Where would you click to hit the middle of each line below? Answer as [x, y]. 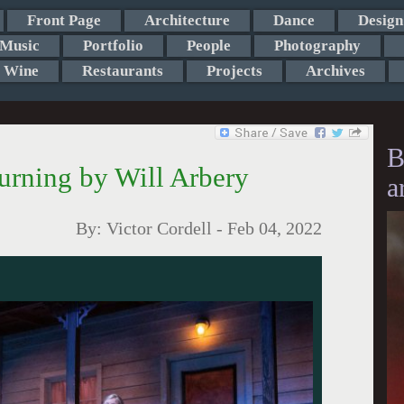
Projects [234, 71]
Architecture [187, 20]
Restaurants [122, 71]
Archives [335, 71]
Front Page [64, 20]
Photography [317, 46]
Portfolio [113, 46]
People [208, 46]
